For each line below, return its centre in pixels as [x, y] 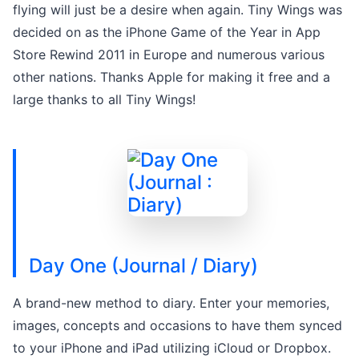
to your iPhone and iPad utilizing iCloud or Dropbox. [172, 347]
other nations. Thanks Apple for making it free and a [171, 77]
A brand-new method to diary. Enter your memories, [171, 303]
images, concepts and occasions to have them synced [177, 325]
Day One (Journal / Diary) [143, 265]
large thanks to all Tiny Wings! [104, 99]
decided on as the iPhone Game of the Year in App [167, 32]
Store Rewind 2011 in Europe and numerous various [169, 54]
